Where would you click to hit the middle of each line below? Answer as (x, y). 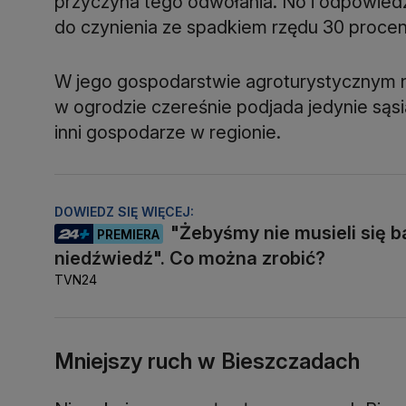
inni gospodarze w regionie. (168, 132)
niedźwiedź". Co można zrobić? (190, 259)
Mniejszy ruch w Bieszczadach (207, 362)
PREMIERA (128, 235)
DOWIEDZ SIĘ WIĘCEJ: (124, 212)
